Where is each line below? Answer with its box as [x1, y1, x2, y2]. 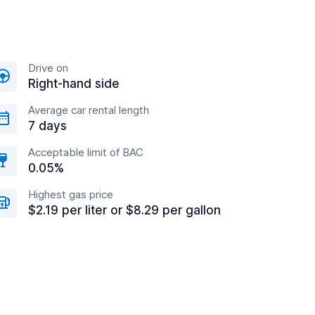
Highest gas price [28, 188, 113, 201]
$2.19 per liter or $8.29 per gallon [28, 203, 221, 217]
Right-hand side [28, 77, 120, 91]
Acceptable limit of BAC [28, 146, 143, 159]
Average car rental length [28, 103, 149, 117]
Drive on [28, 61, 68, 75]
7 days [28, 119, 67, 133]
